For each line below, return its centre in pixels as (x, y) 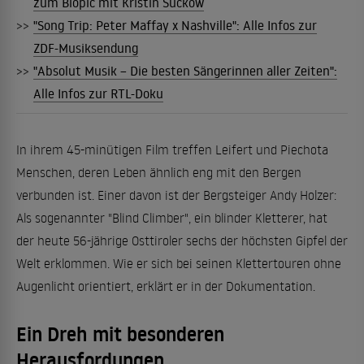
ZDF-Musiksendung (86, 48)
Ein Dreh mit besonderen (120, 334)
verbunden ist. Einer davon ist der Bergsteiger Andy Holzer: (176, 195)
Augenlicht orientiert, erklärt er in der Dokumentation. (166, 286)
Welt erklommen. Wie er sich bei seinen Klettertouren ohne (179, 263)
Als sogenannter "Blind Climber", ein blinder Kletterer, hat (172, 217)
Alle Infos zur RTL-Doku (98, 93)
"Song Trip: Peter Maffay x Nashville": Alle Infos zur (175, 25)
